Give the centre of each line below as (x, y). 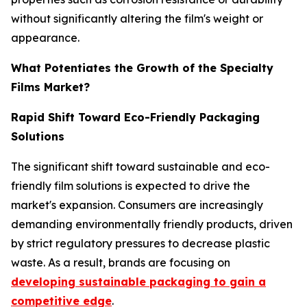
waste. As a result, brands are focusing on (121, 262)
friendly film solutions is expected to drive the (131, 186)
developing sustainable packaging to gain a (138, 282)
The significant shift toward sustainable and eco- (140, 167)
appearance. (45, 38)
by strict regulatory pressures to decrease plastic (140, 243)
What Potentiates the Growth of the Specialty (142, 68)
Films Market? (50, 87)
